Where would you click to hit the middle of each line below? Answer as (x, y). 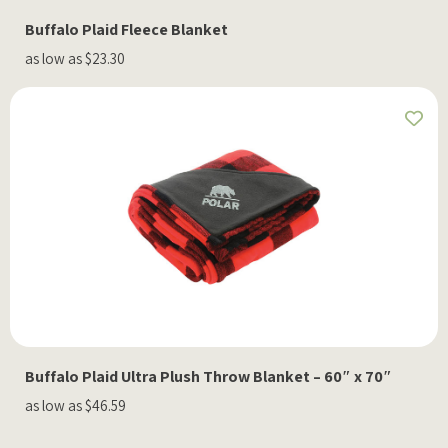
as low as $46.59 (75, 405)
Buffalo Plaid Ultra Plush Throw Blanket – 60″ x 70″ (208, 376)
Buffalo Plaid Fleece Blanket (126, 29)
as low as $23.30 (75, 58)
